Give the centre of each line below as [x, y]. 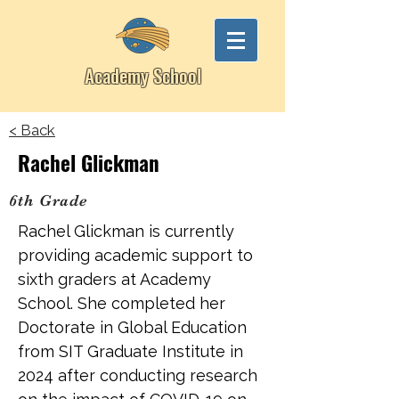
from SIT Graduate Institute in [130, 351]
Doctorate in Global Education [132, 327]
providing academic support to [135, 255]
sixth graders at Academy [114, 279]
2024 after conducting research [138, 375]
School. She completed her [122, 303]
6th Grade [49, 200]
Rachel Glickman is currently [126, 231]
